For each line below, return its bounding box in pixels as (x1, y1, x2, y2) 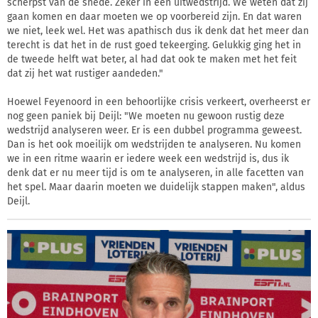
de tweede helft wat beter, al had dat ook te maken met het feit (7, 53, 297, 65)
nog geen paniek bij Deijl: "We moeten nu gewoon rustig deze (7, 109, 285, 122)
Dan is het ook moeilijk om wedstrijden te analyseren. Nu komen (7, 138, 301, 150)
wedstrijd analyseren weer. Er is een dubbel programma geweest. (7, 124, 302, 136)
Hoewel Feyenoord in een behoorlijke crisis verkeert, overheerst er (7, 95, 310, 108)
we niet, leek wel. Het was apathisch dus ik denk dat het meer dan (7, 24, 309, 37)
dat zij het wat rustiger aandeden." (7, 67, 163, 79)
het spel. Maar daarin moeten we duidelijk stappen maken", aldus (7, 180, 305, 193)
